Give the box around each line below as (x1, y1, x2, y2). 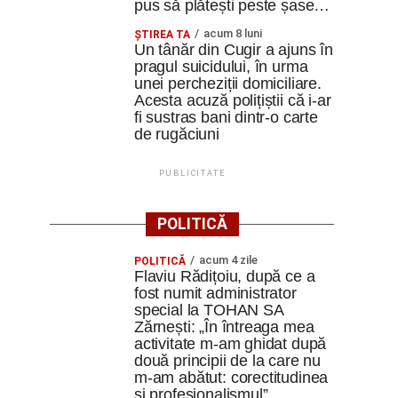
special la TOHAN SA (134, 301, 283, 319)
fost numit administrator (134, 284, 297, 302)
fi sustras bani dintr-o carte (134, 108, 318, 126)
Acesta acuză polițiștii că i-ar (134, 92, 331, 109)
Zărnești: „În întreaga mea (134, 318, 314, 336)
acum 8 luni (203, 27, 262, 40)
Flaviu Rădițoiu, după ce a (134, 267, 315, 285)
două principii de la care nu (134, 352, 322, 370)
